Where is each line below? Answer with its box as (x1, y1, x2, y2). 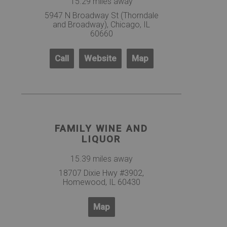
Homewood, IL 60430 (62, 177, 140, 187)
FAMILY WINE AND (54, 123, 148, 135)
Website (84, 53, 117, 63)
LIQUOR (82, 134, 121, 145)
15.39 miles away (70, 154, 133, 164)
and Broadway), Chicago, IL (53, 19, 150, 29)
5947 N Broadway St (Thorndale (44, 10, 159, 20)
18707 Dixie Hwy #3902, (59, 168, 144, 178)
